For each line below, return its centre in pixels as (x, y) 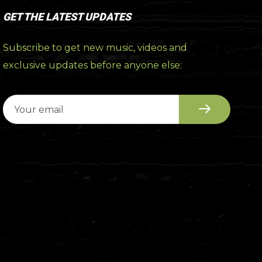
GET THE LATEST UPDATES (67, 17)
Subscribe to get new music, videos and (95, 48)
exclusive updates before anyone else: (93, 65)
